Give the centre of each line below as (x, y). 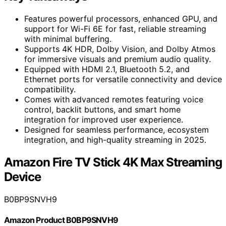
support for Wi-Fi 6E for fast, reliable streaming (115, 29)
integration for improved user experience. (104, 119)
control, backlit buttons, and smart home (102, 109)
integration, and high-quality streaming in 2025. (115, 139)
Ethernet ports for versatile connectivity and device (123, 79)
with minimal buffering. (68, 39)
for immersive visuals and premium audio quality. (118, 59)
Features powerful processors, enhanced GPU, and (121, 18)
